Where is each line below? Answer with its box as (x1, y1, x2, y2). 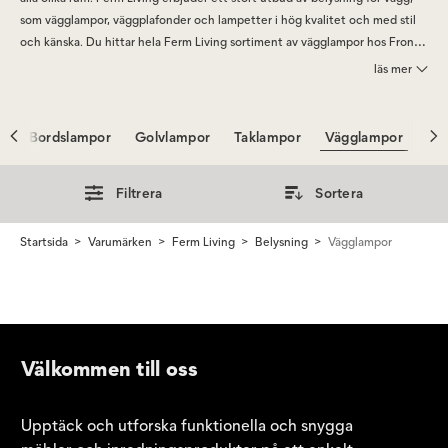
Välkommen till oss (20, 356, 199, 381)
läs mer (374, 61, 412, 76)
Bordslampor (28, 128, 112, 146)
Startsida (20, 234, 68, 249)
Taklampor (234, 128, 301, 146)
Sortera (315, 185, 364, 202)
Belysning (255, 234, 308, 249)
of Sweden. (20, 56, 81, 71)
